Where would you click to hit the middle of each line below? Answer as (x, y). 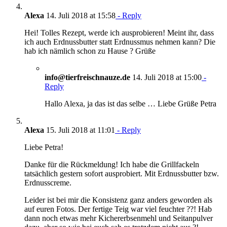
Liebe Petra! (44, 147)
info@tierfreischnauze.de (87, 77)
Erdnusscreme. (48, 182)
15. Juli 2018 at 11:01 (80, 130)
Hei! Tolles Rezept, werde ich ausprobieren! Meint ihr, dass (119, 32)
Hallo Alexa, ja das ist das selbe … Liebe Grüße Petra (130, 103)
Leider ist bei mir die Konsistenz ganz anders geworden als (118, 200)
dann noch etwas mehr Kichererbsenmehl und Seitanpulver (119, 218)
